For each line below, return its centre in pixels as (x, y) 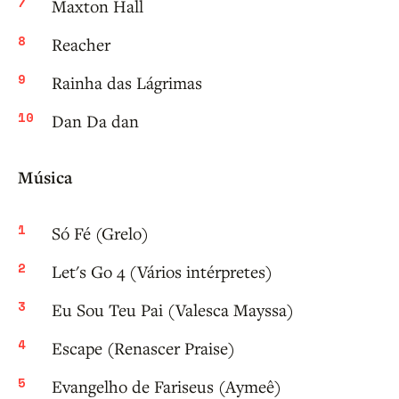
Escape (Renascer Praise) (143, 348)
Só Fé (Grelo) (100, 233)
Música (45, 178)
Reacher (81, 45)
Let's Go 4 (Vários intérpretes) (162, 272)
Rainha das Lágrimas (127, 83)
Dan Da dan (95, 121)
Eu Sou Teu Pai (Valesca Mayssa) (173, 310)
